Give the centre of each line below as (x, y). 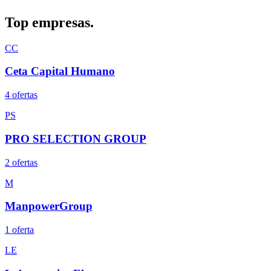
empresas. (63, 22)
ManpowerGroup (49, 206)
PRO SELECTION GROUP (76, 139)
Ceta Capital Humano (60, 71)
